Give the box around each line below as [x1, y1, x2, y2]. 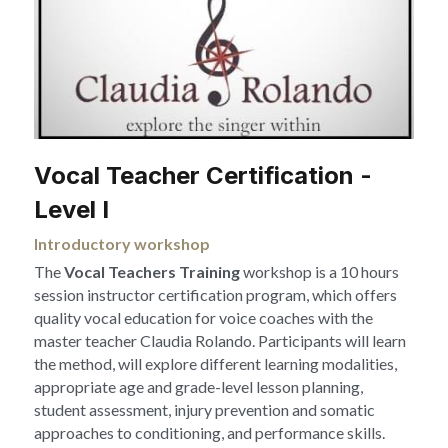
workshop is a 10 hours [243, 262, 399, 282]
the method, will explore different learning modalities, [34, 354, 397, 374]
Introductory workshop [34, 234, 210, 254]
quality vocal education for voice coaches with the [34, 308, 373, 328]
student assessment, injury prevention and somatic [34, 400, 375, 420]
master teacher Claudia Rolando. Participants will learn [34, 331, 406, 351]
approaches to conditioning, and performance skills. [34, 423, 385, 443]
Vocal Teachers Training [64, 262, 243, 282]
